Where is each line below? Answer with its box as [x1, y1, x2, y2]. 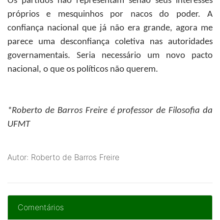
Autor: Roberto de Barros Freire [7, 152, 119, 162]
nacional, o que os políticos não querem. [7, 65, 158, 74]
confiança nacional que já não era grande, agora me [7, 24, 213, 33]
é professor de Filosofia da [110, 106, 213, 115]
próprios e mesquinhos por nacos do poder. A [7, 10, 213, 19]
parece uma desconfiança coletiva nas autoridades [7, 37, 213, 47]
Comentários [18, 202, 64, 212]
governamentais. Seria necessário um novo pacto [7, 51, 213, 60]
